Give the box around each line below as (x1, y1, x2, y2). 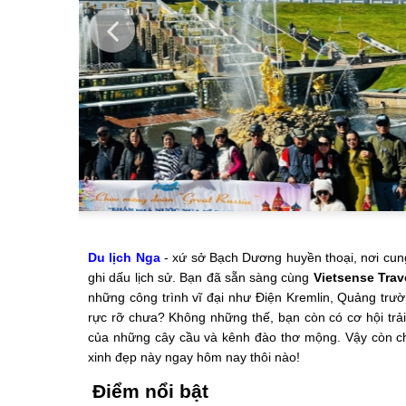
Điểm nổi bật (92, 381, 208, 401)
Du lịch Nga (88, 250, 160, 265)
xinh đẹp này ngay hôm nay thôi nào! (88, 350, 300, 364)
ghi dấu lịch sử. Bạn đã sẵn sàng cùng (88, 270, 314, 285)
